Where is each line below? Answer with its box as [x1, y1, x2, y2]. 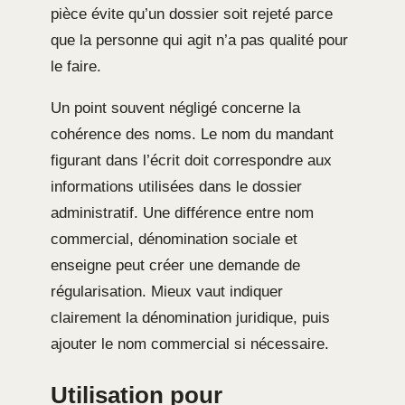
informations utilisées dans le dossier [51, 178, 302, 196]
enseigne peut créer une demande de [51, 257, 300, 275]
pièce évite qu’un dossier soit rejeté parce [51, 5, 333, 24]
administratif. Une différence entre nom [51, 204, 314, 222]
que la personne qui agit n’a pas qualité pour [51, 32, 348, 50]
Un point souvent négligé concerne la [51, 99, 300, 118]
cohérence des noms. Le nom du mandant [51, 126, 334, 144]
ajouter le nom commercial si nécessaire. [51, 335, 329, 353]
